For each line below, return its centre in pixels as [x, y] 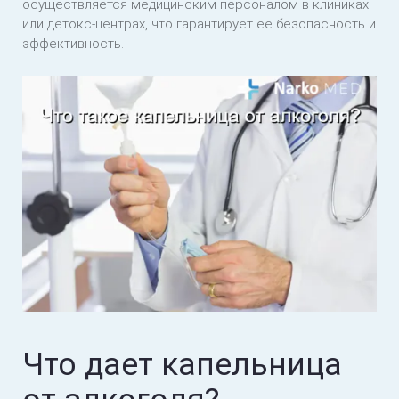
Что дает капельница [182, 365]
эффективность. [73, 44]
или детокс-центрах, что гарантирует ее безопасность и [199, 24]
